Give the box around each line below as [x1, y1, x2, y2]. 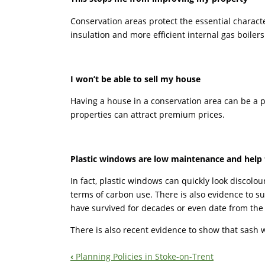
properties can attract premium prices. [70, 108, 225, 120]
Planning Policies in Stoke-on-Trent [73, 251, 214, 263]
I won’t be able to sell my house [70, 73, 201, 85]
